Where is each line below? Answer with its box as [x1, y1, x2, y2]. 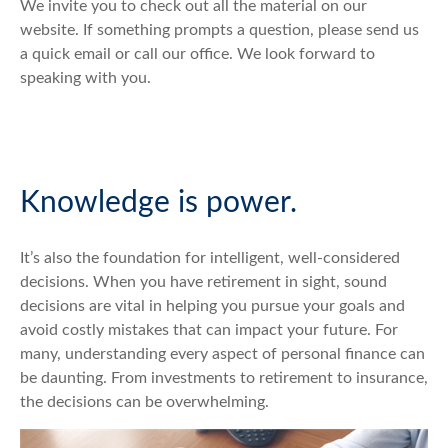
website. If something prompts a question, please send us [20, 22, 419, 38]
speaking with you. [20, 70, 151, 86]
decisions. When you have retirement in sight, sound [20, 274, 387, 290]
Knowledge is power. [20, 188, 297, 218]
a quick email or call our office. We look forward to [20, 46, 375, 62]
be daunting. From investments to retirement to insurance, [20, 370, 428, 386]
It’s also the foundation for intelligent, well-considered [20, 250, 400, 266]
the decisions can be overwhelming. [20, 394, 269, 410]
